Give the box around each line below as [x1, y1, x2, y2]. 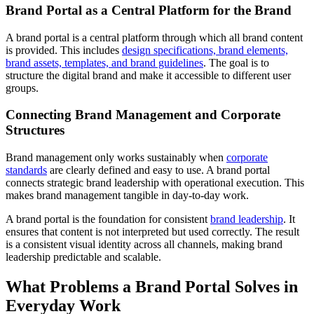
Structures [6, 123, 64, 138]
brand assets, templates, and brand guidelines [6, 56, 203, 69]
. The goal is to [203, 56, 269, 69]
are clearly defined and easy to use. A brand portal [47, 164, 270, 177]
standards [6, 164, 47, 177]
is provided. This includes [6, 43, 122, 56]
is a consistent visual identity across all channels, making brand [6, 238, 282, 251]
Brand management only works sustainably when [6, 151, 226, 164]
